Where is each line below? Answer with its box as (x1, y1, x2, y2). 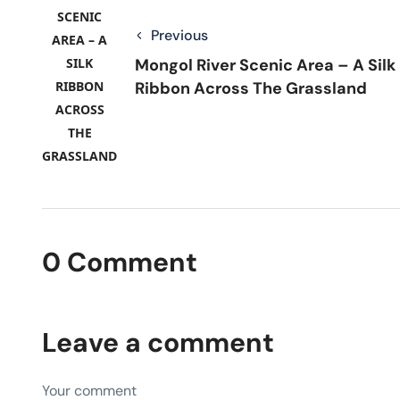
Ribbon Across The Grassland (135, 77, 367, 99)
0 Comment (42, 244, 197, 279)
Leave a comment (42, 324, 274, 360)
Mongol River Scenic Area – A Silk (135, 54, 396, 76)
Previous (151, 25, 208, 45)
